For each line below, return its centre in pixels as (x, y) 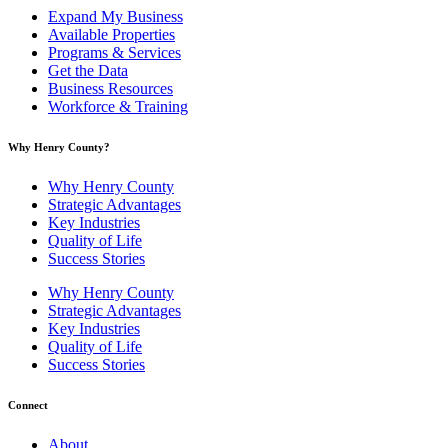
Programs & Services (114, 52)
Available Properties (111, 34)
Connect (28, 404)
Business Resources (110, 88)
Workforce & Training (118, 106)
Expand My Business (115, 16)
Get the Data (88, 70)
